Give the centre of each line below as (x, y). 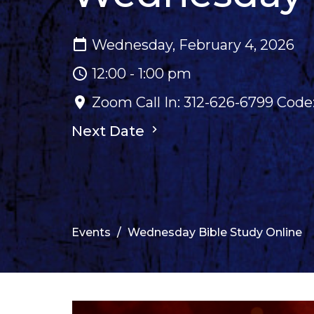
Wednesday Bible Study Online (215, 233)
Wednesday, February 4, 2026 (193, 45)
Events (91, 233)
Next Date (110, 131)
